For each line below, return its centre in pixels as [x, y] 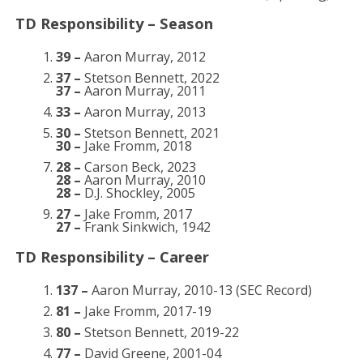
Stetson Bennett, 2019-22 [160, 332]
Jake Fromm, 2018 [136, 146]
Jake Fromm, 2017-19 [146, 311]
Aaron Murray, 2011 [145, 91]
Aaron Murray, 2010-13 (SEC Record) [200, 290]
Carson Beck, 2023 [140, 167]
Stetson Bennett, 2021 [150, 133]
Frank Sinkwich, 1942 [147, 227]
